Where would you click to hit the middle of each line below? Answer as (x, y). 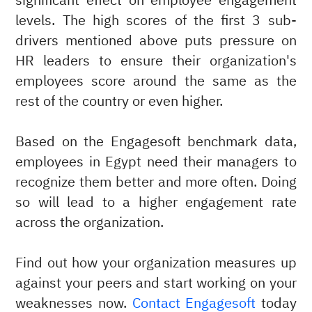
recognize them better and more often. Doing (156, 182)
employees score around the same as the (156, 81)
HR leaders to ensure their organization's (156, 61)
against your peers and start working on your (156, 283)
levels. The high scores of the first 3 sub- (156, 20)
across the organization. (92, 222)
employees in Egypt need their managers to (156, 162)
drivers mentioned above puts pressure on (156, 40)
